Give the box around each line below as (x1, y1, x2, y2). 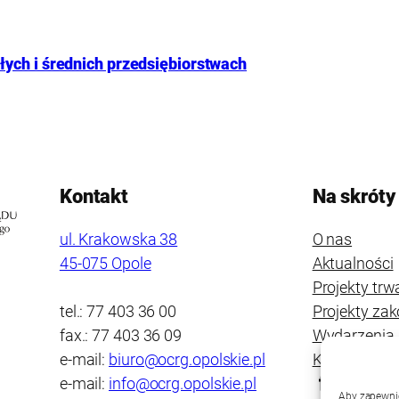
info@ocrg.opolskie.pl (109, 373, 256, 393)
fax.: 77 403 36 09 (59, 325, 183, 345)
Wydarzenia (312, 325, 395, 345)
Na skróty (312, 185, 395, 208)
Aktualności (312, 253, 394, 273)
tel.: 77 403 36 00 (59, 301, 177, 321)
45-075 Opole (59, 253, 151, 273)
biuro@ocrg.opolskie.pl (109, 349, 265, 369)
